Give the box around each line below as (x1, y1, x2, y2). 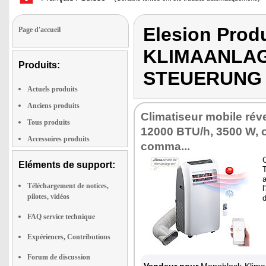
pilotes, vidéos (27, 192, 69, 201)
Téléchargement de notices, (27, 182, 109, 190)
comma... (141, 140, 190, 153)
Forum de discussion (27, 253, 90, 261)
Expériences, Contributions (27, 233, 110, 241)
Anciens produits (27, 102, 80, 110)
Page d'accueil (18, 26, 61, 34)
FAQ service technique (27, 213, 95, 221)
